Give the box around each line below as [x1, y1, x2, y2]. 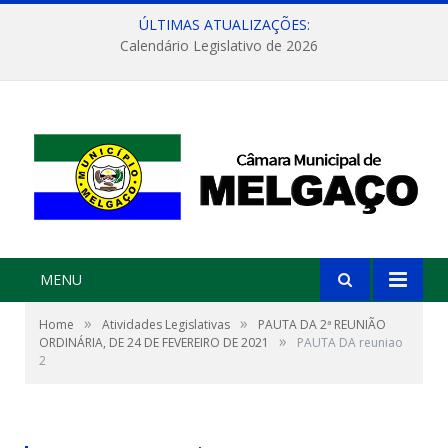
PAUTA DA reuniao [297, 334, 403, 352]
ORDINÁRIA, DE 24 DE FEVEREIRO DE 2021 [39, 334, 269, 352]
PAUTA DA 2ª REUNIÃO [258, 316, 386, 334]
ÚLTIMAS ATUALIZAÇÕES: [138, 15, 310, 34]
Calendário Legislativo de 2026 [120, 36, 318, 56]
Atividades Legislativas [102, 316, 230, 334]
